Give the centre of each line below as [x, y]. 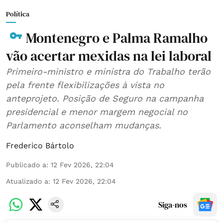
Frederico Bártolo [40, 145]
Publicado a [26, 165]
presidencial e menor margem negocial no [97, 111]
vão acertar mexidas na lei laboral [109, 56]
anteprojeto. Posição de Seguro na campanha [105, 98]
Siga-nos [173, 204]
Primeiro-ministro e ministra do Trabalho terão [108, 71]
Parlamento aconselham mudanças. [84, 125]
